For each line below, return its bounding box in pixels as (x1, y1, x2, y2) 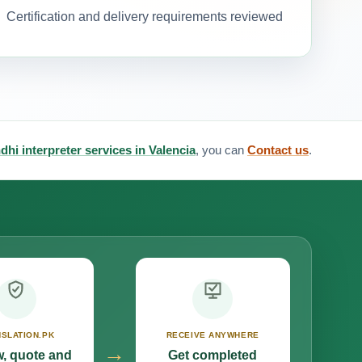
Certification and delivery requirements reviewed (6, 9, 283, 23)
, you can (196, 142, 247, 157)
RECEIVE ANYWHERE (166, 330, 259, 340)
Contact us (247, 142, 309, 157)
